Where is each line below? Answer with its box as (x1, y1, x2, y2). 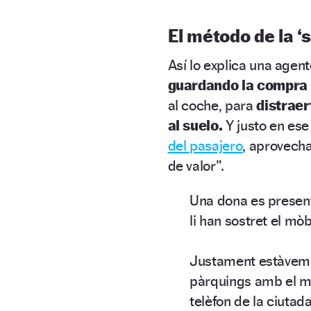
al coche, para (167, 96, 257, 114)
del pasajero (167, 136, 243, 154)
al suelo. (167, 116, 226, 134)
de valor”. (167, 156, 225, 174)
